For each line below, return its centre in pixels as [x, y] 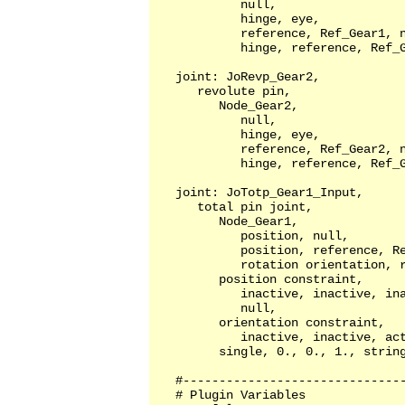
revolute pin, [226, 92]
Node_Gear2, [226, 106]
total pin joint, [233, 207]
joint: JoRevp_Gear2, [240, 77]
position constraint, [259, 280]
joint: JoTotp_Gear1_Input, [259, 193]
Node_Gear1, [226, 222]
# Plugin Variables [230, 396]
